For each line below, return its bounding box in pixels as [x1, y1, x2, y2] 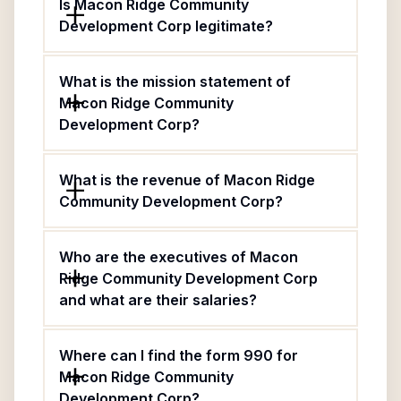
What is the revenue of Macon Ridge [59, 171, 315, 189]
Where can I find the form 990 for [59, 346, 298, 364]
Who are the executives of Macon [59, 248, 298, 266]
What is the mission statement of [59, 73, 291, 90]
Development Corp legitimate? [59, 17, 273, 35]
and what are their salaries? [59, 291, 257, 309]
